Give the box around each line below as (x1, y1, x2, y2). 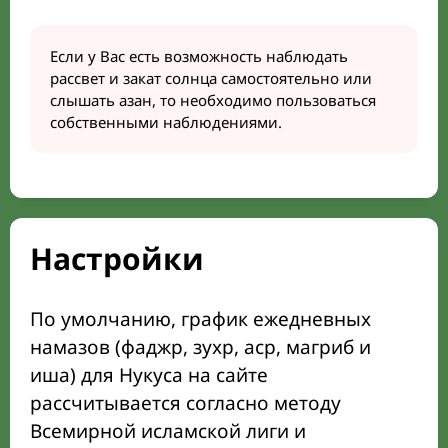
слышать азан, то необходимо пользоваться (50, 90, 376, 110)
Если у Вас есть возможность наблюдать (50, 46, 348, 66)
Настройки (30, 238, 204, 279)
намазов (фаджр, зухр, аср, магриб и (30, 334, 371, 360)
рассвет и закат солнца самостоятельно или (50, 68, 372, 88)
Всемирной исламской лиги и (30, 418, 306, 444)
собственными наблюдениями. (50, 112, 282, 132)
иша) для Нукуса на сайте (30, 362, 268, 388)
